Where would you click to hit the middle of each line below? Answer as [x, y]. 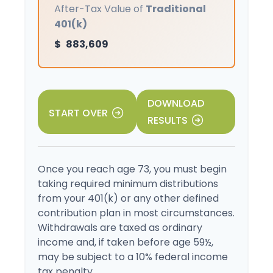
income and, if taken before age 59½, [126, 242]
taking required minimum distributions [128, 184]
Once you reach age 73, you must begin [132, 169]
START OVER [78, 113]
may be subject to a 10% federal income [133, 257]
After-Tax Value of [100, 9]
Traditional [176, 9]
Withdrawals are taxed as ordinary [120, 228]
